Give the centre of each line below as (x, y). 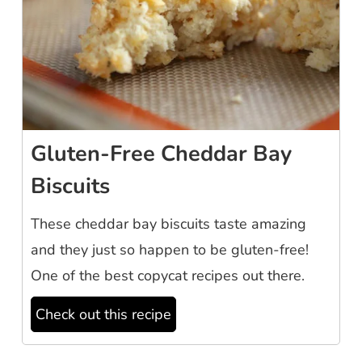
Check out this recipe (103, 314)
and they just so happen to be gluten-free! (170, 249)
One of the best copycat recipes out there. (168, 275)
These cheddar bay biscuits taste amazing (168, 223)
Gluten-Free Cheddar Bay (161, 154)
